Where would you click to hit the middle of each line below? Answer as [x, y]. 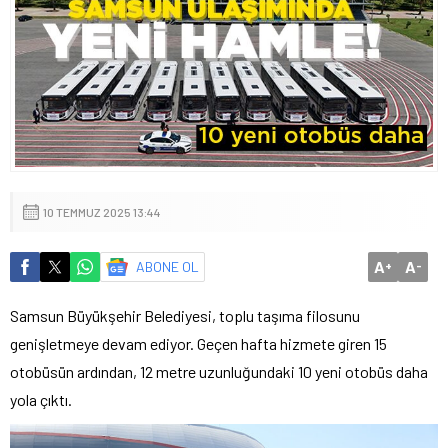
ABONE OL [167, 266]
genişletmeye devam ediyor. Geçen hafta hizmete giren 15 [198, 343]
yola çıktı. [41, 399]
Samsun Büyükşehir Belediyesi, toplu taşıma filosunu [185, 315]
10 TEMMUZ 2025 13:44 [102, 211]
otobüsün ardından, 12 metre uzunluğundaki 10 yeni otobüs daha [219, 371]
